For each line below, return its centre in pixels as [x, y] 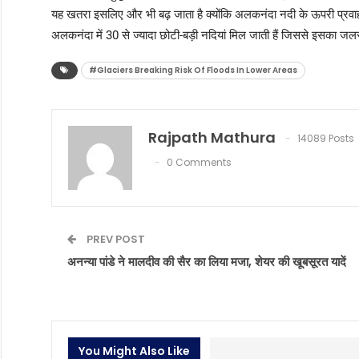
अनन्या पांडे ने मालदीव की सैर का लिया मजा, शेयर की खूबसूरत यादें [206, 262]
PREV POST [114, 240]
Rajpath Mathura [212, 138]
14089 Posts [325, 139]
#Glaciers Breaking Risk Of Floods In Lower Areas [193, 71]
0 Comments [199, 163]
